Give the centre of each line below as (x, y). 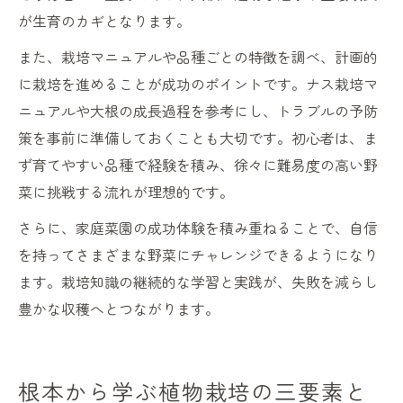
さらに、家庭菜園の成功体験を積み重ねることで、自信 (198, 228)
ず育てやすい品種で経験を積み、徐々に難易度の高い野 (198, 165)
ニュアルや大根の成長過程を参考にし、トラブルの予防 (198, 111)
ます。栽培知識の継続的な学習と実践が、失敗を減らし (198, 282)
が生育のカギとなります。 (104, 21)
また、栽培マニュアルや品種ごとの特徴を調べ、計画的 (198, 57)
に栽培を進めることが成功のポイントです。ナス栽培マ (198, 84)
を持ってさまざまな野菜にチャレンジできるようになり (198, 255)
